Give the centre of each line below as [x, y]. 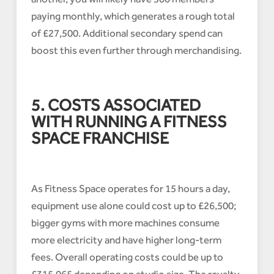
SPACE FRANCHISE [100, 138]
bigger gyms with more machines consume [125, 223]
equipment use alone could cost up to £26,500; [133, 206]
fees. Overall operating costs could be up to [127, 257]
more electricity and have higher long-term [126, 240]
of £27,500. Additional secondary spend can [127, 33]
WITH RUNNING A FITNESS [129, 122]
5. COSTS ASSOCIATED [116, 105]
